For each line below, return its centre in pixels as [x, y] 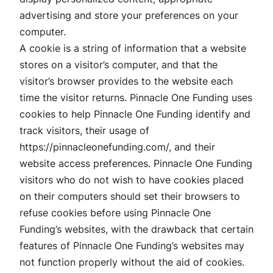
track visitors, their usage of [84, 130]
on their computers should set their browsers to [130, 196]
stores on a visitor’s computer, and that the [119, 64]
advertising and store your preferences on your [129, 15]
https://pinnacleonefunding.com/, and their [117, 147]
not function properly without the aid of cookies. [132, 262]
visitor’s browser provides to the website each [126, 81]
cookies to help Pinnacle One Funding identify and [135, 114]
